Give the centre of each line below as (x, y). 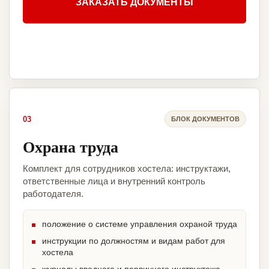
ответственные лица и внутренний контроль (114, 181)
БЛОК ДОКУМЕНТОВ (205, 119)
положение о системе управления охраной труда (140, 224)
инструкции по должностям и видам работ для (134, 241)
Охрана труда (71, 147)
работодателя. (53, 194)
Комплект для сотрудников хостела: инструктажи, (127, 169)
